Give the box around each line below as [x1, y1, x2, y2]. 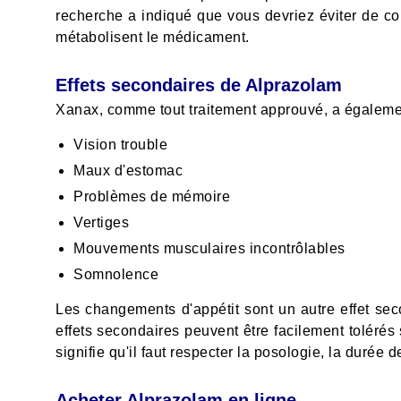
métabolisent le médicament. [55, 30, 250, 46]
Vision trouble [73, 137, 167, 153]
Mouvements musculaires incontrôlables [73, 241, 346, 257]
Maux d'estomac [73, 163, 183, 179]
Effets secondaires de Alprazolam [55, 75, 342, 96]
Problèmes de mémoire [73, 189, 230, 205]
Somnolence [73, 267, 158, 283]
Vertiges [73, 215, 129, 231]
